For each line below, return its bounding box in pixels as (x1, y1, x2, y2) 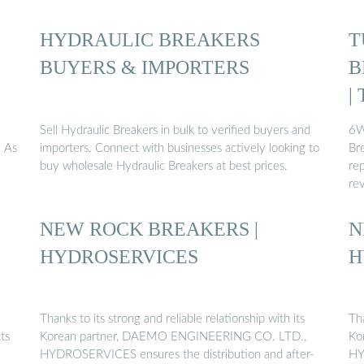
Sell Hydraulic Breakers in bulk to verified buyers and (40, 123, 310, 136)
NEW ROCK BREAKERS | (40, 217, 258, 240)
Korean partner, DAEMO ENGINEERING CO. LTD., (40, 331, 306, 344)
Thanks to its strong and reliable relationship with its (40, 313, 305, 326)
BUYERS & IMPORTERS (40, 56, 249, 79)
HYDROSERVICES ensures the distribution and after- (40, 349, 314, 362)
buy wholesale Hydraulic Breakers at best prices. (40, 159, 288, 172)
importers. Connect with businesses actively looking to (40, 141, 319, 154)
